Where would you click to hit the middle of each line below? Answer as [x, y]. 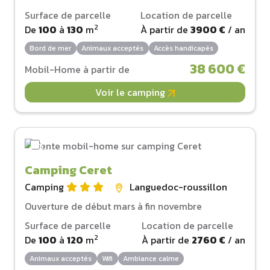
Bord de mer [51, 49]
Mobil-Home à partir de [77, 70]
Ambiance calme [151, 259]
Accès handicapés [183, 49]
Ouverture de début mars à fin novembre [113, 206]
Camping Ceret [68, 170]
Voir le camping [131, 93]
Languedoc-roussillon [178, 187]
